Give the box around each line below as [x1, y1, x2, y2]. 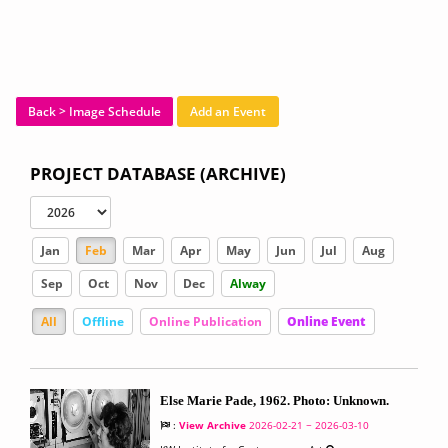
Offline [82, 313, 124, 330]
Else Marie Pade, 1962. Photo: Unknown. [160, 393, 389, 408]
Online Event [287, 313, 366, 330]
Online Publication [149, 313, 262, 330]
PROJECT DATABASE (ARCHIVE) [30, 162, 286, 185]
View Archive [179, 418, 246, 432]
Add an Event [190, 103, 266, 120]
